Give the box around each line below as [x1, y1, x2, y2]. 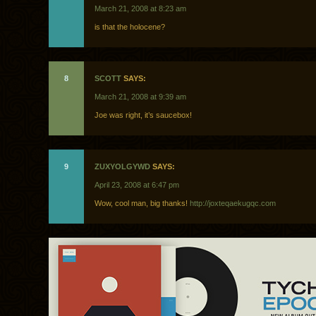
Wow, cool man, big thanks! [95, 199, 190, 208]
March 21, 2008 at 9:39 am [95, 92, 186, 102]
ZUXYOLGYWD [95, 162, 150, 171]
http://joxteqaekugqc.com [190, 199, 276, 208]
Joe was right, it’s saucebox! [95, 111, 192, 120]
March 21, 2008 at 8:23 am [95, 4, 186, 13]
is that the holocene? [95, 23, 165, 32]
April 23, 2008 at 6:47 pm [95, 181, 179, 190]
